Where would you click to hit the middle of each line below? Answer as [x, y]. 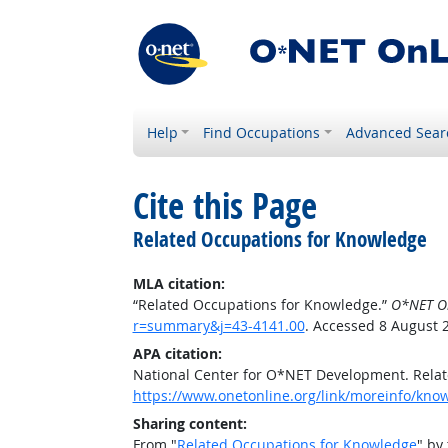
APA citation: [177, 353]
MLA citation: [178, 283]
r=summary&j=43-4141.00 [218, 325]
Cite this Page [224, 206]
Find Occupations [262, 132]
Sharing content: [189, 423]
